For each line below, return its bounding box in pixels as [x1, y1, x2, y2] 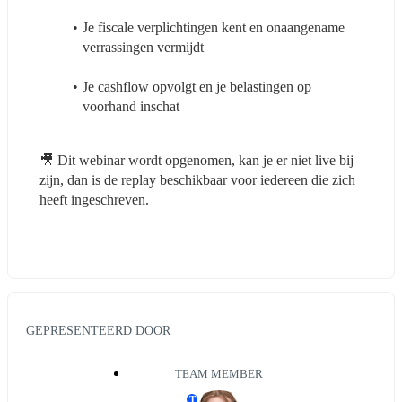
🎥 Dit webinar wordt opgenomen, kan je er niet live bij [39, 152, 354, 168]
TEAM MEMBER [175, 368, 263, 381]
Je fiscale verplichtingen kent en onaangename [82, 19, 345, 35]
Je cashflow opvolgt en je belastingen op [82, 78, 311, 94]
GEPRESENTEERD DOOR [26, 323, 170, 338]
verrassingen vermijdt [83, 39, 204, 55]
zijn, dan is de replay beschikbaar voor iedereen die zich [39, 171, 355, 188]
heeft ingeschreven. [39, 191, 149, 207]
